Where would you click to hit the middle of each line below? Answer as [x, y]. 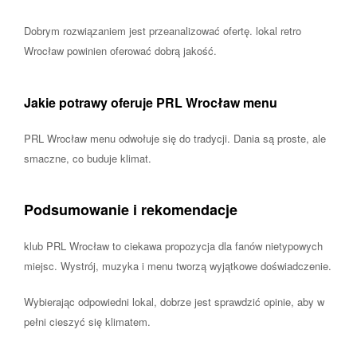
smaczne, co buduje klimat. [88, 158]
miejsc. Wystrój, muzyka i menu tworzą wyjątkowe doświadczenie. [178, 265]
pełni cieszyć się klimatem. [87, 321]
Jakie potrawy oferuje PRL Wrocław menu [151, 102]
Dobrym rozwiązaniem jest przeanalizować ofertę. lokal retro [163, 30]
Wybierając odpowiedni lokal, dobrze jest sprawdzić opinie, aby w [174, 301]
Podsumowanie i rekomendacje [131, 209]
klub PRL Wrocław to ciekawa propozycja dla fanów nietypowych [173, 245]
